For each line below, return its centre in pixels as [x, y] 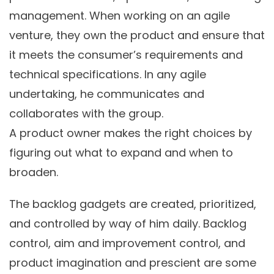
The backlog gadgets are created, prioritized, [133, 204]
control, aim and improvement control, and [127, 243]
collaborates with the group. [86, 114]
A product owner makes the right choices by [131, 133]
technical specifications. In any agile [108, 75]
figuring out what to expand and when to [121, 153]
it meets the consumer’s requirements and [126, 55]
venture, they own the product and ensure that [137, 35]
